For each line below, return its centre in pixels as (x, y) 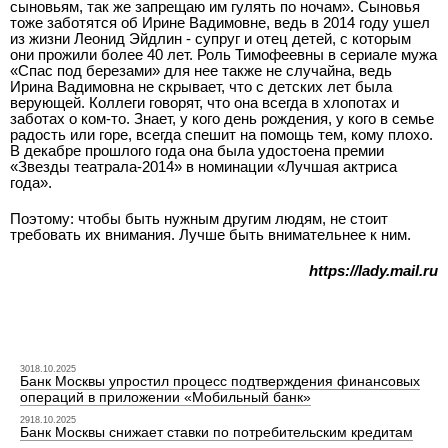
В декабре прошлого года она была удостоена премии (197, 150)
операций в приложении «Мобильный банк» (165, 397)
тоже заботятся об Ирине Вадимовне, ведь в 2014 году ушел (220, 22)
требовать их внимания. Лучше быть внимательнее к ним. (210, 234)
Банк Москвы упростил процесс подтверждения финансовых (219, 381)
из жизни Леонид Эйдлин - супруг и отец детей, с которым (210, 38)
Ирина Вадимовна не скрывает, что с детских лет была (201, 86)
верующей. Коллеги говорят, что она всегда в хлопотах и (204, 102)
